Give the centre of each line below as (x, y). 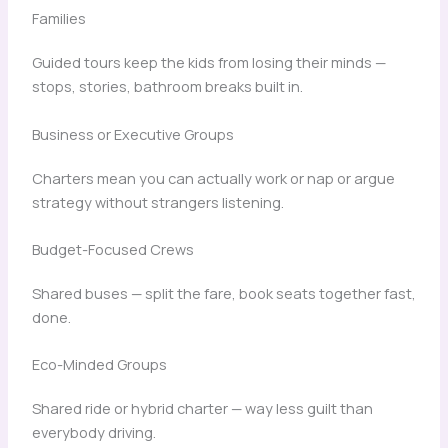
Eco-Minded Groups (99, 364)
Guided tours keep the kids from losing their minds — (208, 62)
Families (58, 18)
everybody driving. (93, 432)
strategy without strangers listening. (157, 201)
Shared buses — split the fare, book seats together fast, (223, 292)
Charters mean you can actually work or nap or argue (213, 177)
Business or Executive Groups (132, 133)
